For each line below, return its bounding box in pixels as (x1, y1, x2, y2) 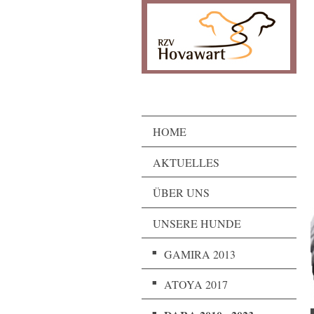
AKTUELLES (153, 154, 219, 170)
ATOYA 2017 (164, 277, 228, 292)
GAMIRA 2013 (164, 246, 235, 261)
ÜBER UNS (153, 185, 210, 200)
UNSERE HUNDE (153, 215, 241, 231)
